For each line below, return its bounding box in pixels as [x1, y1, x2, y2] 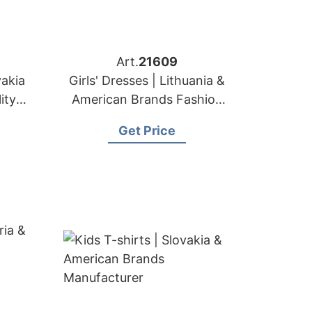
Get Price [118, 123, 175, 138]
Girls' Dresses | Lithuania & [69, 73, 225, 88]
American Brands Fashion [71, 92, 223, 107]
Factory [124, 111, 170, 125]
